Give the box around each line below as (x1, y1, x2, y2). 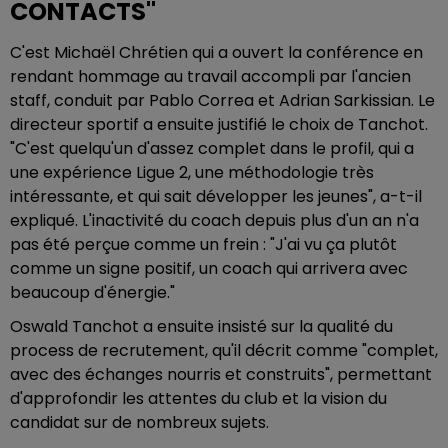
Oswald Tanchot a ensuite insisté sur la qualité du (10, 315, 393, 338)
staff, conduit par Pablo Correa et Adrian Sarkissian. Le (10, 89, 435, 112)
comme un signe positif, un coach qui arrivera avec (10, 257, 408, 280)
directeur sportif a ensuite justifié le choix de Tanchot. (10, 113, 428, 136)
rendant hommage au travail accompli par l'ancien (10, 65, 411, 88)
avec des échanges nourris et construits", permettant (10, 363, 432, 386)
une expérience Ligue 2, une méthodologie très (10, 161, 374, 184)
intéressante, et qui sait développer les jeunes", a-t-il (10, 185, 422, 208)
